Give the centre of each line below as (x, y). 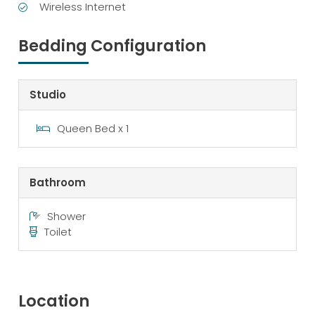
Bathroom (58, 182)
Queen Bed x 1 (93, 129)
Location (54, 301)
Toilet (58, 231)
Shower (67, 216)
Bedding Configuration (112, 45)
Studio (48, 95)
